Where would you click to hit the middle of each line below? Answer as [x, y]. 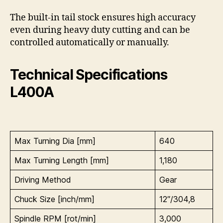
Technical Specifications [89, 74]
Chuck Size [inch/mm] [55, 199]
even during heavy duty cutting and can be [100, 30]
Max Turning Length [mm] [62, 160]
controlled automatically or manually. [90, 42]
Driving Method [43, 179]
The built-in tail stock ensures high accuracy [103, 17]
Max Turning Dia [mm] [55, 141]
